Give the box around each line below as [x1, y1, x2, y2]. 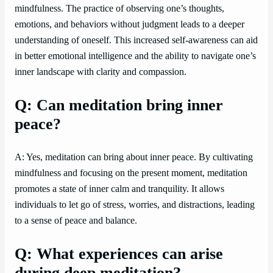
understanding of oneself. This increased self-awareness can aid [15, 35, 258, 46]
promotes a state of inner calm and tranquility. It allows [15, 183, 224, 195]
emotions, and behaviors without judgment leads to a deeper [15, 19, 244, 30]
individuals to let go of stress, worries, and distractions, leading [15, 199, 255, 211]
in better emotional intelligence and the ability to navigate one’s [15, 51, 256, 62]
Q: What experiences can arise [15, 245, 223, 263]
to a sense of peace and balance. [15, 215, 137, 227]
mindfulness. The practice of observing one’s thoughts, [15, 3, 224, 15]
